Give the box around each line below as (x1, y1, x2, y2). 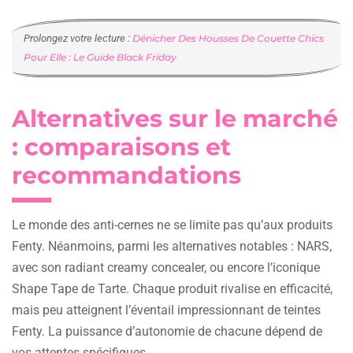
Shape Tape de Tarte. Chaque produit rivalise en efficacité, (12, 281, 333, 296)
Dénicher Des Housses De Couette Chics (132, 32, 324, 44)
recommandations (12, 160, 242, 190)
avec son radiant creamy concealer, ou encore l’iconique (12, 259, 320, 275)
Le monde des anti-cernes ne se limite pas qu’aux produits (12, 217, 333, 232)
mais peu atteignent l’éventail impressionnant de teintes (12, 302, 321, 318)
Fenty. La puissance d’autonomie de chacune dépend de (12, 323, 322, 339)
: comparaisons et (12, 132, 232, 162)
